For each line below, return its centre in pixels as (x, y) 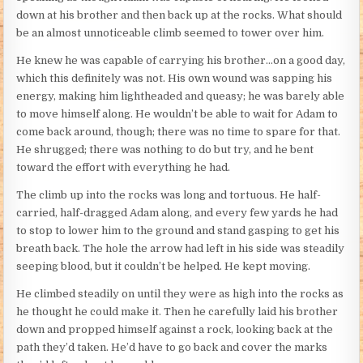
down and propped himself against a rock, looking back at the (175, 330)
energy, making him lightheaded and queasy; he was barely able (181, 96)
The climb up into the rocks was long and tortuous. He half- (169, 195)
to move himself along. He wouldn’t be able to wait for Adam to (177, 114)
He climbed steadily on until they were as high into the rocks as (180, 294)
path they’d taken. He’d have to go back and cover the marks (172, 348)
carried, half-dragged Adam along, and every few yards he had (177, 213)
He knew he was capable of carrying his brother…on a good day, (181, 61)
